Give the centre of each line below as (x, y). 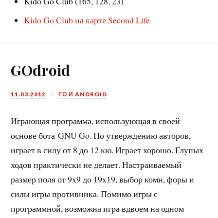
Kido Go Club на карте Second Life (87, 20)
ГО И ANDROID (83, 94)
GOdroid (41, 70)
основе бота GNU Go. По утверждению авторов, (101, 136)
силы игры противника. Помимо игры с (84, 194)
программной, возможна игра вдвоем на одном (98, 209)
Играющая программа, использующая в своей (96, 121)
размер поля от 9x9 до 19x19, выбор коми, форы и (103, 179)
